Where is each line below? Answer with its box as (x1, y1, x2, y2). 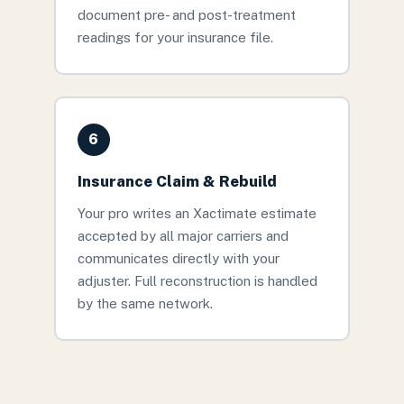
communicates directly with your (77, 250, 280, 266)
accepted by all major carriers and (77, 227, 289, 243)
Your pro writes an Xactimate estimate (77, 205, 317, 221)
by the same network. (77, 295, 213, 311)
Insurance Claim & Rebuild (77, 171, 277, 190)
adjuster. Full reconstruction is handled (77, 272, 317, 289)
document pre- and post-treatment (77, 6, 296, 23)
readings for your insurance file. (77, 29, 273, 45)
